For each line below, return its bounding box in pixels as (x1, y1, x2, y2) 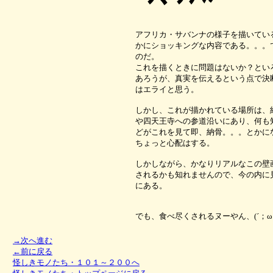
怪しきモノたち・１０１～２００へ (13, 258, 140, 267)
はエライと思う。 (135, 85, 199, 94)
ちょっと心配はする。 (135, 138, 214, 147)
